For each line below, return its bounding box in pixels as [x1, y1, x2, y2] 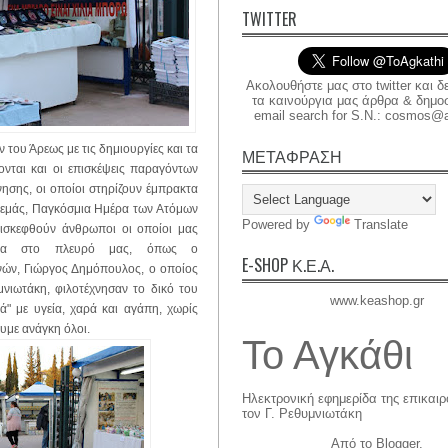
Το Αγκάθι [242, 332, 413, 377]
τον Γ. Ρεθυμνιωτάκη [242, 405, 362, 421]
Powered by [242, 217, 314, 232]
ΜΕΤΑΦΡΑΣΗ [242, 144, 342, 168]
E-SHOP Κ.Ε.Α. [242, 253, 334, 277]
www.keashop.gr [330, 293, 424, 308]
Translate [354, 217, 408, 232]
